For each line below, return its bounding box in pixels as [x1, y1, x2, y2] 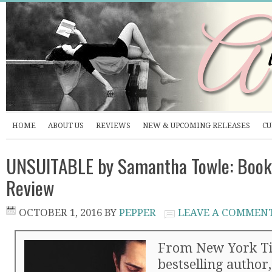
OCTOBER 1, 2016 [19, 206, 102, 219]
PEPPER [119, 206, 156, 219]
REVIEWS [96, 121, 131, 130]
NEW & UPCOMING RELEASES [143, 121, 250, 130]
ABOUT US [48, 121, 84, 130]
